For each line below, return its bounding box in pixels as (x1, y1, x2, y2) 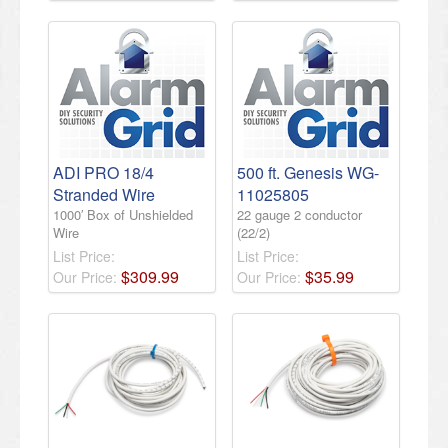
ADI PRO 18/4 (53, 160, 154, 184)
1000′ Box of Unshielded (53, 204, 193, 224)
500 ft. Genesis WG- (237, 160, 379, 184)
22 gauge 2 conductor (237, 204, 362, 224)
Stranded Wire (53, 182, 155, 206)
